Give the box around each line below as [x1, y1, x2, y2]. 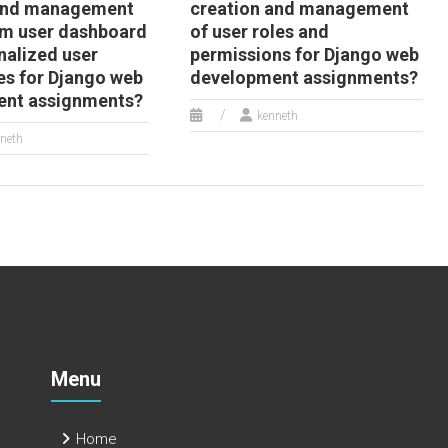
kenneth [256, 109, 298, 123]
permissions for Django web [189, 44, 419, 65]
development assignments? [189, 67, 418, 88]
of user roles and [189, 21, 329, 42]
